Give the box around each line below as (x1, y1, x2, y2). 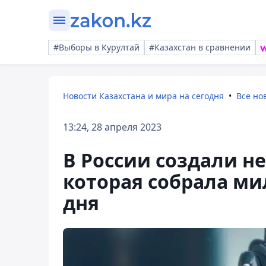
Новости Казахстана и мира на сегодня (63, 90, 224, 102)
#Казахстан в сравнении (149, 42, 251, 53)
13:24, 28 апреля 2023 (63, 121, 161, 134)
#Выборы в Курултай (53, 42, 140, 53)
